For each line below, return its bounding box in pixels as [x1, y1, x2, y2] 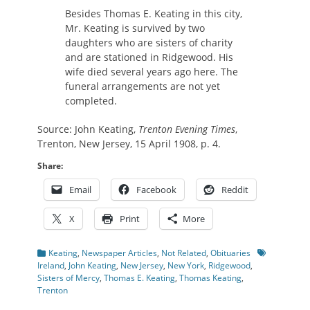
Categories [37, 246, 79, 258]
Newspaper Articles [82, 247, 157, 259]
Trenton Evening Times [138, 122, 235, 136]
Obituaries [210, 247, 250, 259]
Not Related [161, 247, 206, 259]
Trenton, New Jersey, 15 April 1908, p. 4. [37, 137, 221, 150]
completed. [65, 94, 117, 107]
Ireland [37, 259, 64, 271]
